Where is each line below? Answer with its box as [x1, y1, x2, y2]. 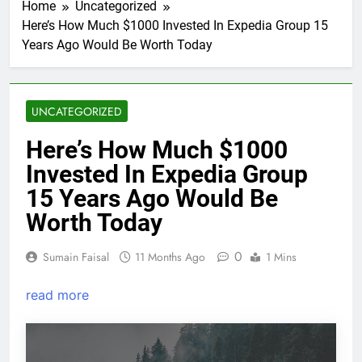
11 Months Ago [135, 248, 205, 265]
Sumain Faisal [43, 248, 109, 265]
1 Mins [266, 248, 297, 265]
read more [26, 286, 89, 303]
